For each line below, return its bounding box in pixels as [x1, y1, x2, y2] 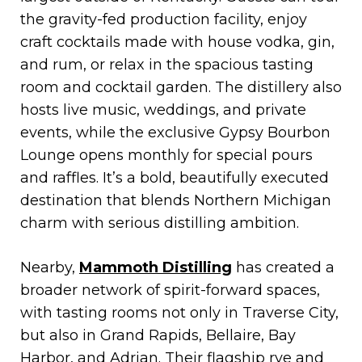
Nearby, [20, 258, 79, 276]
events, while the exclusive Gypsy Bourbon [20, 123, 330, 141]
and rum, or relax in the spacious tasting [20, 55, 314, 74]
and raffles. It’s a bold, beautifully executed [20, 168, 329, 187]
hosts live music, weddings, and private [20, 100, 306, 119]
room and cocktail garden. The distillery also [20, 78, 342, 96]
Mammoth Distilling [79, 258, 232, 276]
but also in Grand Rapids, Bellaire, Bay [20, 326, 296, 344]
